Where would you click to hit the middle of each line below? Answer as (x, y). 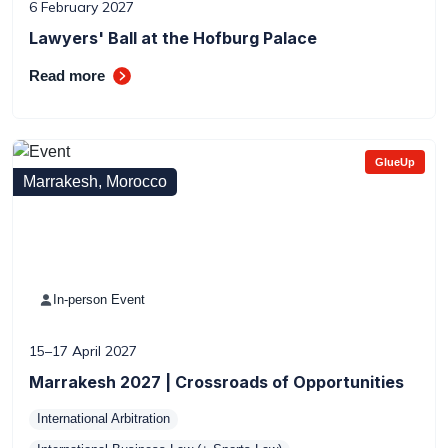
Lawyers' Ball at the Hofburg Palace (173, 38)
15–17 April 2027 (83, 351)
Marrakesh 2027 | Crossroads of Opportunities (216, 382)
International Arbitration (103, 418)
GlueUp (395, 162)
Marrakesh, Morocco (95, 181)
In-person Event (99, 299)
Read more (67, 75)
